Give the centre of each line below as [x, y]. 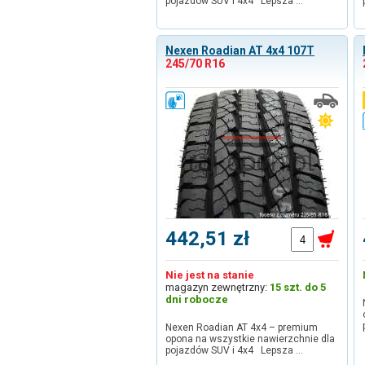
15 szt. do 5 [298, 287]
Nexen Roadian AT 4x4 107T [240, 51]
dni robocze [197, 299]
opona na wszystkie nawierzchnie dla [250, 339]
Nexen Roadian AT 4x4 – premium [242, 328]
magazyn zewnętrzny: [218, 287]
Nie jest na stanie [210, 275]
